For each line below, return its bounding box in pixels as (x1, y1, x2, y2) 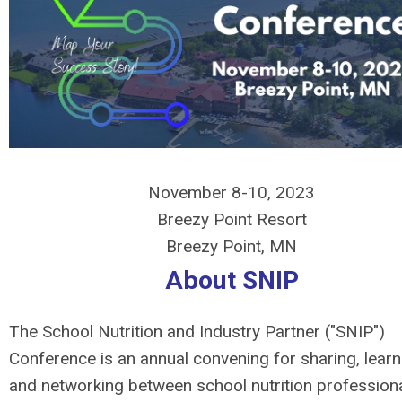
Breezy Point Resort (156, 209, 307, 230)
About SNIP (164, 266, 299, 295)
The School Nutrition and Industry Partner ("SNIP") (9, 321, 385, 342)
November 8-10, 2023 (148, 182, 315, 203)
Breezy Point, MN (166, 236, 297, 257)
